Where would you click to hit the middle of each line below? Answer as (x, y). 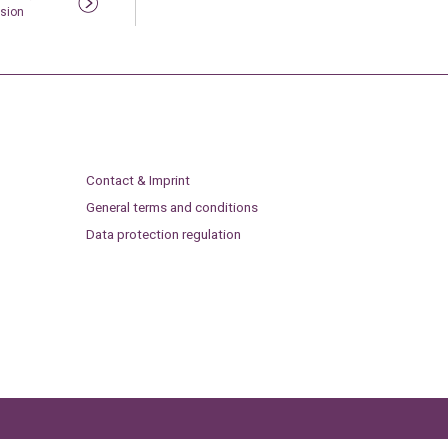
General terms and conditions (171, 206)
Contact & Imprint (137, 180)
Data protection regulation (163, 233)
